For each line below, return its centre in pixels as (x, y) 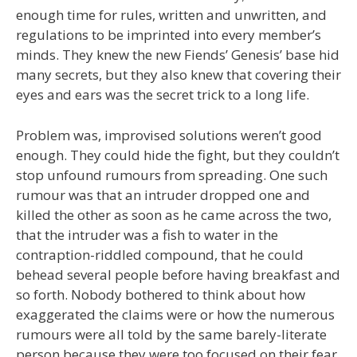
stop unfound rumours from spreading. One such (172, 175)
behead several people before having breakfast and (178, 274)
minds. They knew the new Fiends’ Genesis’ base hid (178, 55)
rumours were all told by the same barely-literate (171, 334)
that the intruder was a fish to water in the (147, 234)
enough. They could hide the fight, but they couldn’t (178, 155)
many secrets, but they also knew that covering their (178, 75)
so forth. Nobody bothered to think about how (161, 294)
